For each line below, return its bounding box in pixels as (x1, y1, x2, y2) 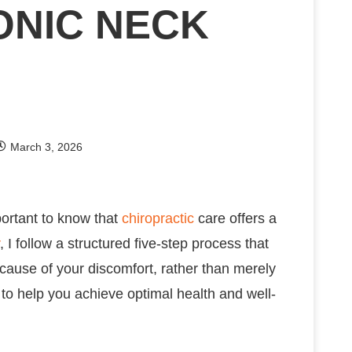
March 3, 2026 (10, 141, 82, 153)
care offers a (194, 211, 277, 226)
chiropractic (122, 211, 194, 226)
